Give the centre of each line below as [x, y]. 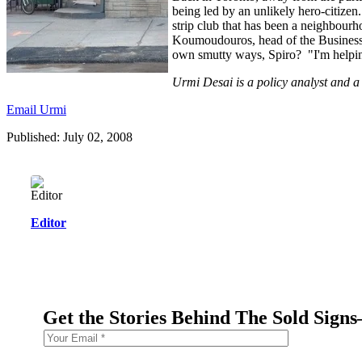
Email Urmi [36, 110]
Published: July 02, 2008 [69, 137]
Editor [48, 223]
